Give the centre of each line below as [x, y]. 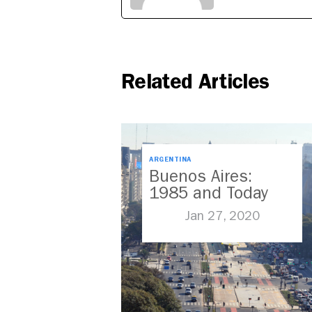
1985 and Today [209, 193]
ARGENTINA [170, 160]
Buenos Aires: [201, 177]
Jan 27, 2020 [222, 217]
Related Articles [195, 82]
